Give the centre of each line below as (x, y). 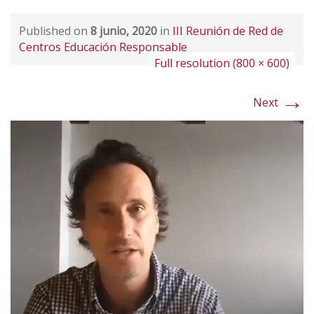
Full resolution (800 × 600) (222, 63)
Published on (55, 31)
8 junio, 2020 (124, 31)
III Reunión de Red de (228, 31)
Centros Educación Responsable (103, 47)
